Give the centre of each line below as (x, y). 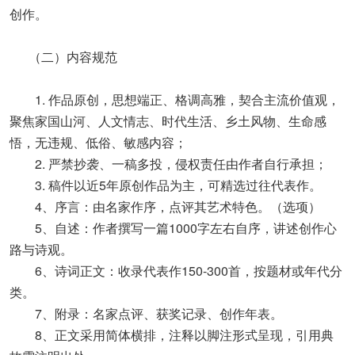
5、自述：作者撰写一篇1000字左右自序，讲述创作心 (173, 228)
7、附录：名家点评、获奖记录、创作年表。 (146, 313)
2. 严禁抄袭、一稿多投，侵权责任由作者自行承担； (168, 164)
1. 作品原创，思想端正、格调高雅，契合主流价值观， (175, 99)
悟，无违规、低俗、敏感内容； (98, 142)
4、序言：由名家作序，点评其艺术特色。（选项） (165, 206)
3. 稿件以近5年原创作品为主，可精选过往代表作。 (166, 185)
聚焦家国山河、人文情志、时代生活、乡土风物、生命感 (168, 121)
